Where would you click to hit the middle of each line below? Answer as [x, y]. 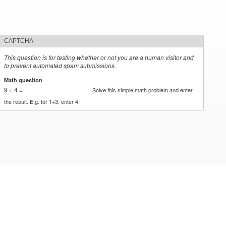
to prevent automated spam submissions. [60, 65]
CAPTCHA [19, 41]
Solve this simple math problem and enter [143, 90]
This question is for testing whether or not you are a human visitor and [99, 57]
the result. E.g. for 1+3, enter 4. [42, 101]
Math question [24, 79]
